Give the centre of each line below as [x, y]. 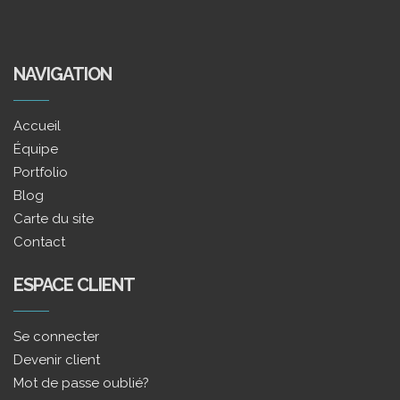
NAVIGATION [62, 75]
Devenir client [57, 360]
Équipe [36, 150]
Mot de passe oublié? [81, 383]
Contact [39, 242]
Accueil [37, 126]
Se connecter [56, 337]
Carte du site [54, 219]
